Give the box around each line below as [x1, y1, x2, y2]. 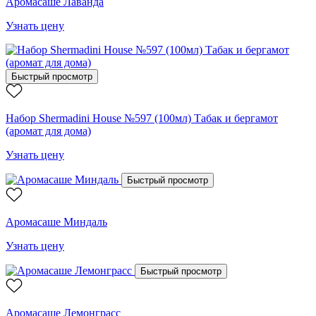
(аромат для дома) [6, 124, 91, 137]
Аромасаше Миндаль [6, 215, 107, 228]
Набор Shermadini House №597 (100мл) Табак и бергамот [6, 111, 278, 124]
